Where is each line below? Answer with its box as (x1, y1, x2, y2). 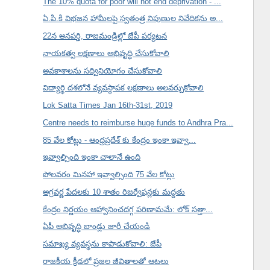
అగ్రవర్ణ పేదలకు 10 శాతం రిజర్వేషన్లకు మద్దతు (43, 187, 186, 196)
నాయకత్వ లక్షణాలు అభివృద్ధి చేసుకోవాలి (43, 48, 170, 58)
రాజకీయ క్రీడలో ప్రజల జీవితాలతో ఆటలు (43, 256, 169, 266)
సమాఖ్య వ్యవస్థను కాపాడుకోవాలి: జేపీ (43, 239, 162, 249)
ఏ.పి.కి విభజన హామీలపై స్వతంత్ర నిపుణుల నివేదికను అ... (43, 14, 224, 24)
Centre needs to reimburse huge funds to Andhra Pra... (43, 118, 234, 127)
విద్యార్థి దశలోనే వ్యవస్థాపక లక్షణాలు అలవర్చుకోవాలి (43, 83, 204, 93)
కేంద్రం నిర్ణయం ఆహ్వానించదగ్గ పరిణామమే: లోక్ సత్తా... (43, 204, 213, 214)
